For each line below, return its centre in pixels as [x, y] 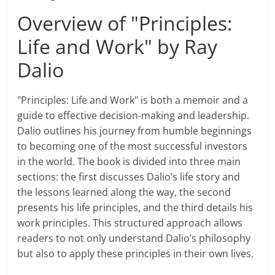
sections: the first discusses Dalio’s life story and [129, 177]
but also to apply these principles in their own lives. [136, 254]
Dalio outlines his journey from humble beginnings [135, 131]
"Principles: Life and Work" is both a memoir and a [133, 100]
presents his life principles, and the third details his [135, 208]
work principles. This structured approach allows [130, 223]
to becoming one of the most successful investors [133, 146]
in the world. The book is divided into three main [129, 162]
